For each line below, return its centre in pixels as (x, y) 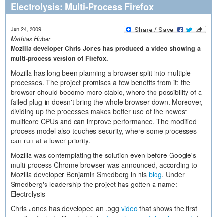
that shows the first (167, 208)
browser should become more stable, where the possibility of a (106, 92)
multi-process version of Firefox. (59, 58)
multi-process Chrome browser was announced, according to (104, 165)
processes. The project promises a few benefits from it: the (101, 82)
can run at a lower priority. (50, 140)
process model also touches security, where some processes (104, 131)
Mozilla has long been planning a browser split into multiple (101, 73)
